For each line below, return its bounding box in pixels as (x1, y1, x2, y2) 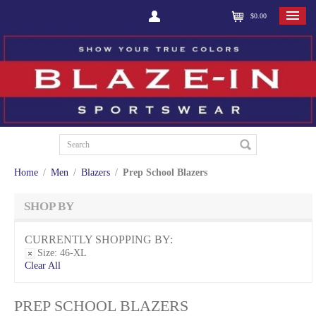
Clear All (25, 260, 61, 272)
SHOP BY (24, 200, 74, 214)
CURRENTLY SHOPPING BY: (25, 233, 173, 246)
